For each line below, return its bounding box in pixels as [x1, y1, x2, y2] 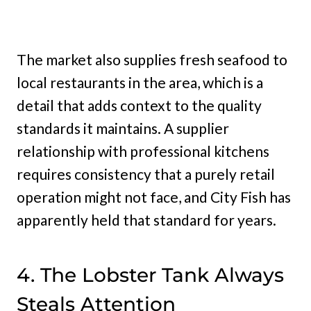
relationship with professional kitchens [17, 142, 269, 160]
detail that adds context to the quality [17, 96, 262, 115]
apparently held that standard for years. [17, 211, 276, 229]
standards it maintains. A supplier [17, 119, 229, 137]
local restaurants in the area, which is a [17, 74, 263, 92]
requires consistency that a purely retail [17, 165, 275, 183]
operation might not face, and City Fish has [17, 188, 291, 206]
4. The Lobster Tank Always [17, 263, 284, 287]
